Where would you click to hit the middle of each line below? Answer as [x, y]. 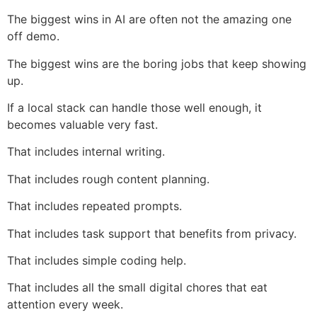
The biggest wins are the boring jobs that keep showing [157, 63]
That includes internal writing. [86, 152]
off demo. [33, 36]
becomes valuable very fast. [82, 125]
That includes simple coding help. [97, 260]
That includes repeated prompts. [94, 206]
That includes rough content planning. [108, 179]
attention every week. [65, 305]
